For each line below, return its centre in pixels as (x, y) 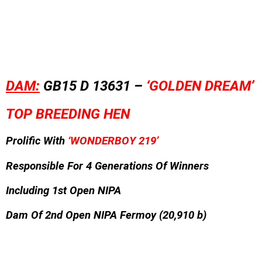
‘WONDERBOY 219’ (112, 141)
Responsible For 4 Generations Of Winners (107, 166)
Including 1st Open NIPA (63, 191)
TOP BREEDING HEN (68, 114)
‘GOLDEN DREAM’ (200, 86)
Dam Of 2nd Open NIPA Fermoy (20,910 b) (106, 216)
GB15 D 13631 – (93, 86)
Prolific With (35, 141)
